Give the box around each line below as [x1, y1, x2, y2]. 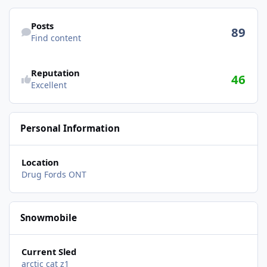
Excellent [30, 79, 67, 91]
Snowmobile [20, 212, 77, 225]
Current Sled [21, 246, 76, 258]
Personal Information [20, 122, 120, 135]
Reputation [30, 67, 80, 79]
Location [21, 156, 59, 169]
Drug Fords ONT [21, 169, 86, 181]
